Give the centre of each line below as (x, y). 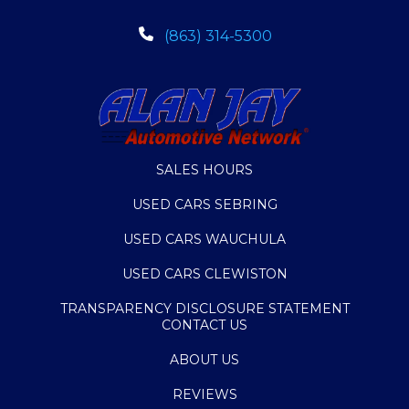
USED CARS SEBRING (204, 204)
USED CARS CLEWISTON (204, 273)
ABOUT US (204, 359)
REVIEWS (204, 394)
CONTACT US (204, 325)
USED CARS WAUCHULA (204, 239)
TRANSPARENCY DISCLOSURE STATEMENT (204, 308)
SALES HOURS (204, 169)
